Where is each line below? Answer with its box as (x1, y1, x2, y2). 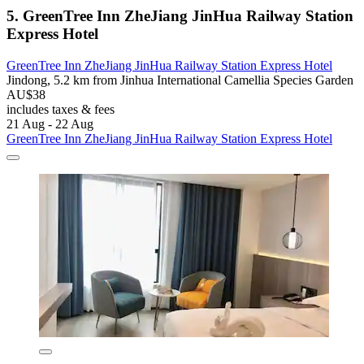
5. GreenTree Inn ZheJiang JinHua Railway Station (6, 7, 353, 25)
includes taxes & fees (6, 102, 115, 116)
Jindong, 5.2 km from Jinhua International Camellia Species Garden (6, 72, 353, 87)
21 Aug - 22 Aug (6, 116, 93, 131)
